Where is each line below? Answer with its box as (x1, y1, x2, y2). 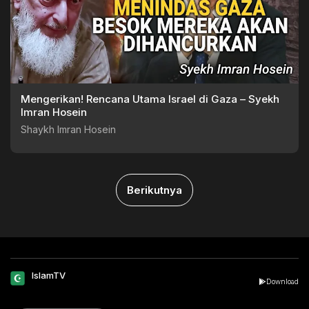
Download (266, 277, 299, 286)
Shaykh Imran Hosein (21, 123, 116, 135)
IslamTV (32, 269, 66, 281)
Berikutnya (127, 183, 182, 197)
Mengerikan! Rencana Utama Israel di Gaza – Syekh (21, 92, 279, 106)
